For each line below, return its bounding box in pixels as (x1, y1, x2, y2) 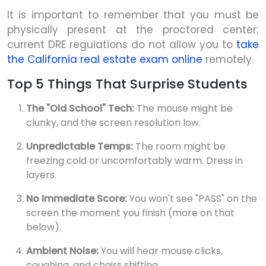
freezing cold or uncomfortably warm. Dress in (26, 154, 243, 168)
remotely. (202, 52, 254, 67)
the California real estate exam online (7, 52, 202, 67)
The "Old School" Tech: (26, 102, 134, 116)
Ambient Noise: (26, 244, 99, 258)
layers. (26, 168, 56, 182)
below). (26, 220, 61, 235)
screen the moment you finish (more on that (26, 206, 235, 220)
